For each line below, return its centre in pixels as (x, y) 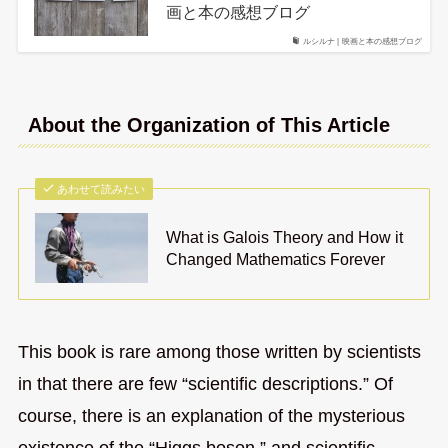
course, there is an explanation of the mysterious (211, 415)
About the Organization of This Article (208, 124)
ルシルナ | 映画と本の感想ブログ (362, 42)
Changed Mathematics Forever (276, 258)
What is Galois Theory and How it (285, 236)
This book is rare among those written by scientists (219, 351)
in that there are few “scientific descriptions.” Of (205, 383)
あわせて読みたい (101, 188)
